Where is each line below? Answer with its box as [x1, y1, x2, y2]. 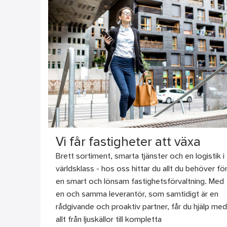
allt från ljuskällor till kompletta [55, 216, 162, 224]
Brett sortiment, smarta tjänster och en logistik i [55, 153, 224, 161]
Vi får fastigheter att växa [55, 137, 201, 149]
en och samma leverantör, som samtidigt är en [55, 191, 218, 199]
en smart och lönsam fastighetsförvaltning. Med [55, 178, 224, 186]
